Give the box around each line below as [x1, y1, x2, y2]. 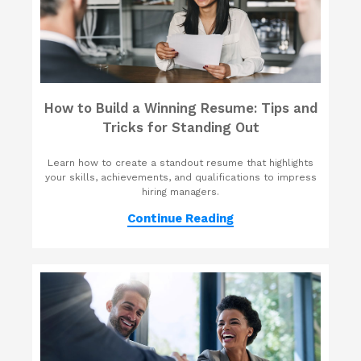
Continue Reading [127, 211, 234, 226]
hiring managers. [142, 186, 219, 198]
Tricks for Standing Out [102, 120, 259, 136]
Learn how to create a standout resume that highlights [48, 157, 313, 169]
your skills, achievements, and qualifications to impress [44, 172, 317, 184]
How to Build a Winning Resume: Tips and [44, 101, 317, 117]
